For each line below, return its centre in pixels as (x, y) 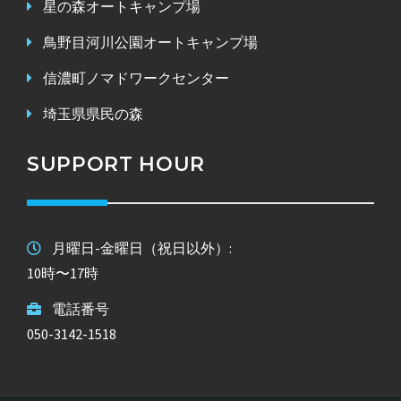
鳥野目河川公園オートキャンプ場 (150, 42)
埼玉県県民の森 (93, 113)
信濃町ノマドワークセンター (136, 77)
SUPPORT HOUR (116, 164)
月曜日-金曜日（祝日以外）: (142, 247)
